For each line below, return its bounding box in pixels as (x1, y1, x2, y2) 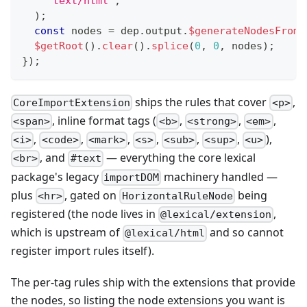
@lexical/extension (160, 208, 272, 221)
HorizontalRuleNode (121, 189, 233, 202)
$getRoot (34, 39, 84, 52)
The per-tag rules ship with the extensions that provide (11, 275, 295, 291)
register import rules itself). (11, 243, 154, 259)
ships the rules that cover (132, 94, 270, 110)
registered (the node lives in (11, 206, 158, 221)
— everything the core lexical (103, 150, 256, 166)
